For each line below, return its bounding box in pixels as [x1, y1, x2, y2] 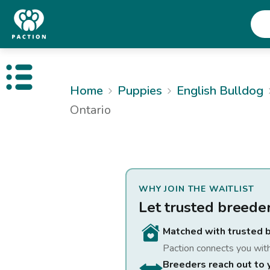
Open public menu [18, 76, 84, 87]
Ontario [70, 102, 111, 118]
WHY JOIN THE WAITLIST [139, 183, 254, 195]
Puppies [118, 83, 162, 99]
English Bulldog [177, 83, 263, 99]
